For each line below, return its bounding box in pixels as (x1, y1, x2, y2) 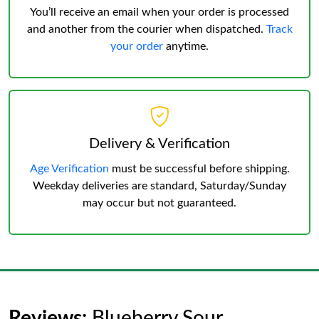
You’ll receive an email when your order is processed (30, 6, 289, 18)
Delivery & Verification (89, 137, 230, 151)
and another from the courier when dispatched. (26, 23, 266, 35)
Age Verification (29, 163, 109, 174)
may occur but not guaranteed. (83, 197, 236, 209)
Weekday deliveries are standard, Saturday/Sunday (33, 180, 286, 192)
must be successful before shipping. (108, 163, 290, 174)
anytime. (163, 41, 209, 52)
